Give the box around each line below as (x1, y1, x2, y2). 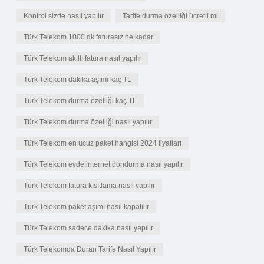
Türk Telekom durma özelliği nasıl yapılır (24, 118, 152, 126)
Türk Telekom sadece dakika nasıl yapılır (24, 224, 153, 232)
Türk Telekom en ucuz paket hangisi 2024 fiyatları (24, 139, 181, 147)
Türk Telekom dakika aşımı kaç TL (24, 75, 131, 84)
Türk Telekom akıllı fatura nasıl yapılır (24, 54, 141, 62)
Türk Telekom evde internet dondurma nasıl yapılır (24, 160, 183, 169)
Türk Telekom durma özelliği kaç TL (24, 97, 137, 105)
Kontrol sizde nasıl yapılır (24, 12, 104, 20)
